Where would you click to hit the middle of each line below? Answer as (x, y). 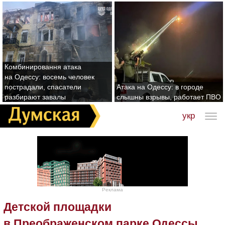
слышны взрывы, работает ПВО (169, 97)
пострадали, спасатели (43, 87)
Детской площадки (58, 207)
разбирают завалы (35, 97)
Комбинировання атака (43, 67)
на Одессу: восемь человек (49, 77)
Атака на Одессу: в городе (160, 87)
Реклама (113, 189)
